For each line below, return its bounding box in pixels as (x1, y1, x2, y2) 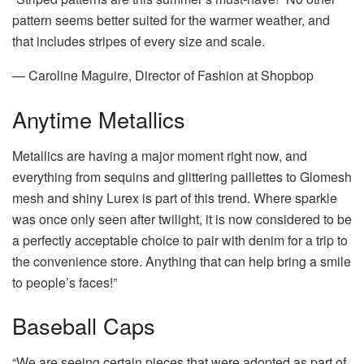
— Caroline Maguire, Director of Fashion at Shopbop (12, 66, 314, 85)
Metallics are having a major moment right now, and (12, 145, 307, 165)
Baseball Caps (12, 310, 155, 342)
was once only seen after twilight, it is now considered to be (12, 209, 352, 228)
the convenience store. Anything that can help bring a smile (12, 251, 351, 271)
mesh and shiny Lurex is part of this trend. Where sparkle (12, 188, 337, 207)
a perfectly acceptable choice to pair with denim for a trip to (12, 230, 348, 249)
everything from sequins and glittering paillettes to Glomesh (12, 167, 352, 186)
